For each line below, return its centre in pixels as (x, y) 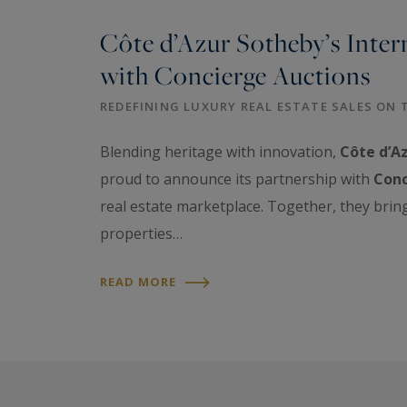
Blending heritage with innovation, (220, 151)
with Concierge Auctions (235, 75)
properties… (141, 233)
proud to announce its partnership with (237, 179)
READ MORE (140, 281)
